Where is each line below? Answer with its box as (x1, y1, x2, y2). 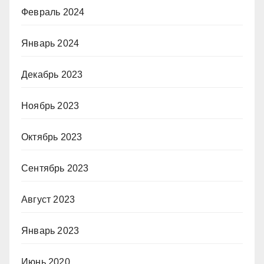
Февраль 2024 (21, 7, 85, 17)
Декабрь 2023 (21, 70, 83, 80)
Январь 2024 (21, 38, 80, 48)
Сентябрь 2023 (21, 163, 89, 173)
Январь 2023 (21, 226, 80, 236)
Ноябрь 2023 (21, 101, 80, 111)
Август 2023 (21, 194, 75, 204)
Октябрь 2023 (21, 132, 82, 142)
